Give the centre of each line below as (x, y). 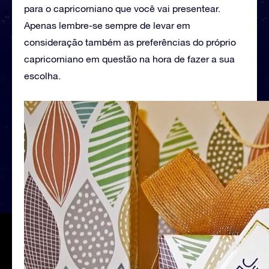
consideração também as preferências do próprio (130, 42)
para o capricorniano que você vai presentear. (122, 8)
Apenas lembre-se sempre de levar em (107, 25)
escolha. (42, 75)
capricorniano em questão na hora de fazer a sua (129, 59)
